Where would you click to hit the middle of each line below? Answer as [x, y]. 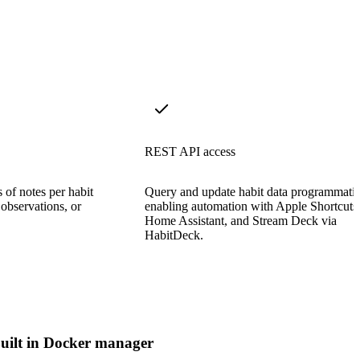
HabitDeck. [174, 235]
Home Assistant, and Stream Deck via [241, 220]
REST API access [190, 151]
